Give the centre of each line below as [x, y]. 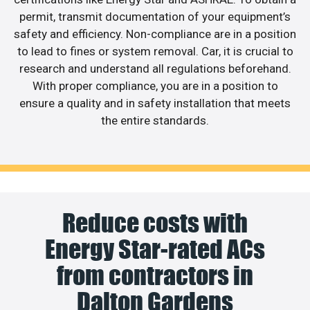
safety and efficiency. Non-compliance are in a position [155, 34]
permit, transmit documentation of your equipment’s [155, 17]
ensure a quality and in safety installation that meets [155, 103]
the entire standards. [155, 121]
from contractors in [155, 275]
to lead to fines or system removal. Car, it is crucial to [155, 52]
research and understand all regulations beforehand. [155, 69]
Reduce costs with [155, 222]
